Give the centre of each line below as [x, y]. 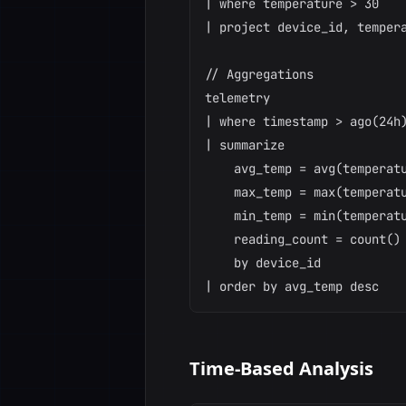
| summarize [245, 145]
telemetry [237, 98]
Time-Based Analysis [281, 368]
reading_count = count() [303, 239]
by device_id [263, 263]
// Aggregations [259, 74]
